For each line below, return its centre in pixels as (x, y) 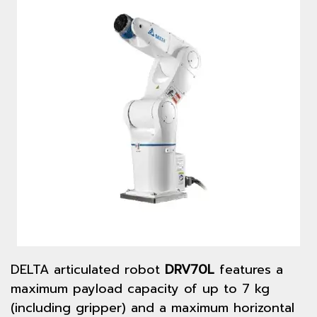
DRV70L (190, 270)
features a (249, 270)
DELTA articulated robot (88, 270)
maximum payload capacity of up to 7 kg (140, 289)
